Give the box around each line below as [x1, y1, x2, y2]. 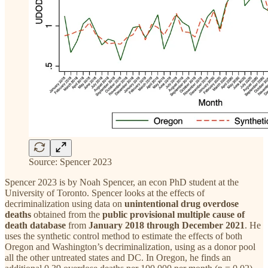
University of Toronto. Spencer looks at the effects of [5, 188, 205, 199]
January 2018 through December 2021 [89, 220, 245, 231]
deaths [5, 209, 33, 220]
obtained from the [33, 209, 102, 220]
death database [5, 220, 68, 231]
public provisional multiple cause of [102, 209, 245, 220]
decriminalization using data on [5, 199, 124, 209]
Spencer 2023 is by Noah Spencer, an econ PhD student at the [5, 177, 239, 188]
